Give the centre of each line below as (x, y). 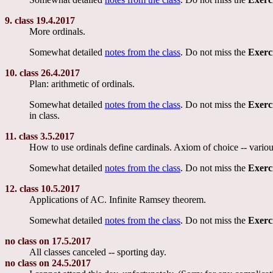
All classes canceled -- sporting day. (98, 252)
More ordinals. (57, 31)
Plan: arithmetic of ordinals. (82, 83)
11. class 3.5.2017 (40, 136)
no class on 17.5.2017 (48, 241)
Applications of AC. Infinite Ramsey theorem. (118, 199)
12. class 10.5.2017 (42, 188)
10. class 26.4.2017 (42, 73)
